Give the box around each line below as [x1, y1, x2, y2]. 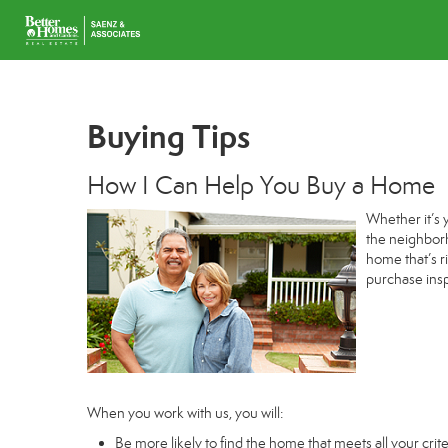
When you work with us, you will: [87, 404, 283, 422]
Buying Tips [87, 116, 250, 157]
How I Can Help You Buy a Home [87, 170, 435, 201]
